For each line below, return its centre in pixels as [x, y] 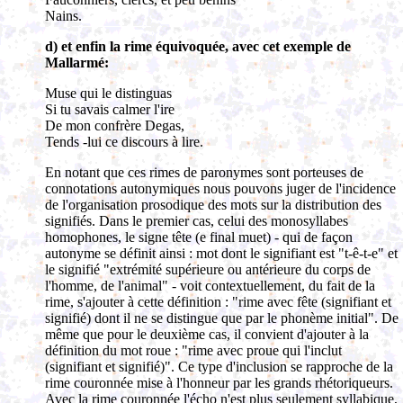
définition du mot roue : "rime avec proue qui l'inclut [193, 350]
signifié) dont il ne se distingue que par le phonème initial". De [222, 318]
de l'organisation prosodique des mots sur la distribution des [213, 205]
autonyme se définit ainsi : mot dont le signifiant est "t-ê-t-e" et [221, 253]
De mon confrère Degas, [115, 125]
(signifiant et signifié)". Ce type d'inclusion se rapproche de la [219, 367]
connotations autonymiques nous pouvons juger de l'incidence [220, 188]
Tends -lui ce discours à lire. [124, 142]
